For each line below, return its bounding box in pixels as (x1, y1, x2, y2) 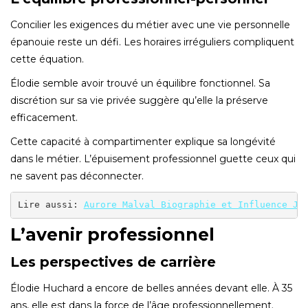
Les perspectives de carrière (10, 253, 216, 270)
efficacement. (10, 111, 78, 124)
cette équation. (10, 52, 84, 65)
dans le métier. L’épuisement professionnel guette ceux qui (10, 152, 296, 165)
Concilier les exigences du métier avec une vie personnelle (10, 18, 290, 31)
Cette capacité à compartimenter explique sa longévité (10, 135, 276, 148)
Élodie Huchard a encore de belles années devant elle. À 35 (10, 281, 292, 294)
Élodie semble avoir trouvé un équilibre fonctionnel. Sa (10, 76, 270, 89)
